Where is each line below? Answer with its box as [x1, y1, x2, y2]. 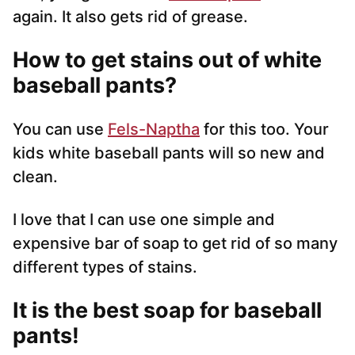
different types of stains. [13, 258, 197, 277]
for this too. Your [200, 120, 329, 139]
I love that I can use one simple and [13, 210, 275, 230]
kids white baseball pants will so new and [13, 143, 325, 163]
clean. [13, 167, 58, 187]
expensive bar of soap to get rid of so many [13, 234, 338, 254]
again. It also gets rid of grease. [13, 7, 248, 27]
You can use [13, 120, 108, 139]
